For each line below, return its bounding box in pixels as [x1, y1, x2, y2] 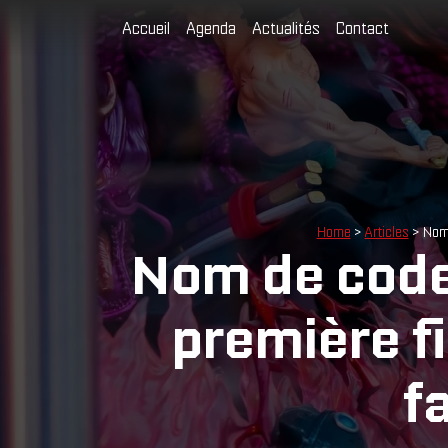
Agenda [186, 18, 236, 38]
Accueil [122, 18, 170, 38]
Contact [336, 18, 389, 38]
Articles [364, 223, 409, 241]
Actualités [252, 18, 320, 38]
